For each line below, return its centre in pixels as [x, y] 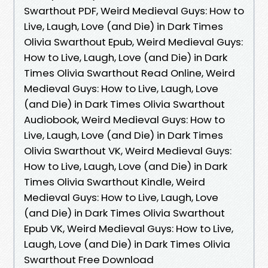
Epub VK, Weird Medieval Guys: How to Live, [129, 228]
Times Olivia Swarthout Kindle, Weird [115, 182]
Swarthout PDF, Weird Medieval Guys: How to [134, 10]
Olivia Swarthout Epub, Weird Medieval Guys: [133, 42]
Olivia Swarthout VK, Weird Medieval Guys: [128, 150]
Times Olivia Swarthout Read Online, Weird [130, 73]
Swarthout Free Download [89, 259]
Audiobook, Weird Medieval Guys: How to [124, 119]
